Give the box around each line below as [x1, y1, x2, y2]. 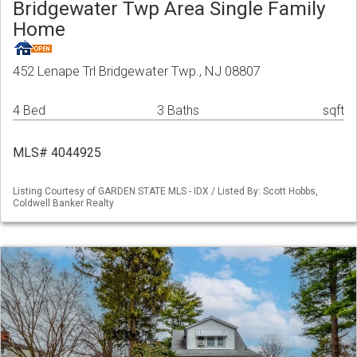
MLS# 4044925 [13, 145, 101, 161]
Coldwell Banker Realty [13, 198, 114, 210]
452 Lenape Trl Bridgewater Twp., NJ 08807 [13, 63, 261, 80]
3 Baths [157, 103, 199, 119]
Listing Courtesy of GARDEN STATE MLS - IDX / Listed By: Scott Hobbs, [13, 186, 318, 198]
